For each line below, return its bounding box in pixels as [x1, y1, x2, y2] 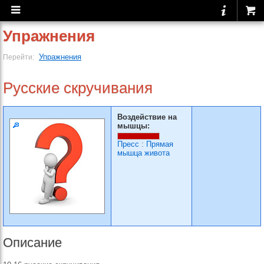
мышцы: [117, 121, 150, 130]
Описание [3, 235, 62, 250]
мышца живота [117, 148, 170, 157]
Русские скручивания [3, 79, 153, 97]
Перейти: [3, 53, 36, 61]
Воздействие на [117, 113, 177, 121]
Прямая [146, 140, 173, 148]
